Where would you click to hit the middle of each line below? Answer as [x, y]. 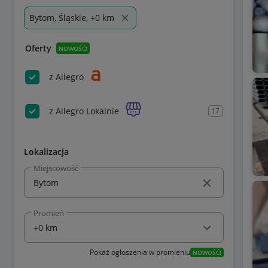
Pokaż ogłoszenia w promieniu [140, 252]
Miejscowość [56, 168]
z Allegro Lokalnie [84, 111]
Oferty [38, 48]
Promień [49, 213]
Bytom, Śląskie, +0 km [72, 18]
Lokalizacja [46, 152]
